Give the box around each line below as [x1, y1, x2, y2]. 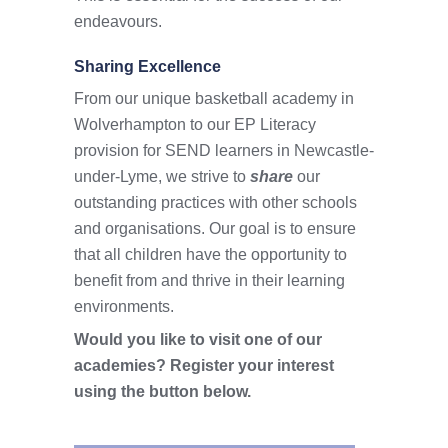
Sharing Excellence [74, 58, 221, 75]
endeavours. [74, 13, 162, 30]
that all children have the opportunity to [74, 246, 347, 263]
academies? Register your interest [74, 357, 334, 374]
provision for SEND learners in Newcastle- [74, 142, 374, 159]
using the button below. [74, 383, 255, 400]
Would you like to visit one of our [74, 331, 322, 348]
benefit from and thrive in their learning [74, 272, 345, 289]
